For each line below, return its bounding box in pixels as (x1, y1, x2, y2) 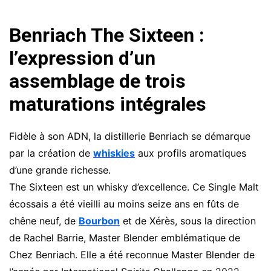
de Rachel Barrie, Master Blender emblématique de (9, 231, 240, 244)
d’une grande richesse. (9, 163, 111, 176)
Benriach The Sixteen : (9, 23, 204, 47)
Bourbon (79, 214, 120, 227)
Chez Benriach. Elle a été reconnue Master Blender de (9, 248, 255, 261)
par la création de (9, 146, 93, 159)
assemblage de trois (9, 69, 186, 93)
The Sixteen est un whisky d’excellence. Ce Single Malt (9, 180, 259, 193)
